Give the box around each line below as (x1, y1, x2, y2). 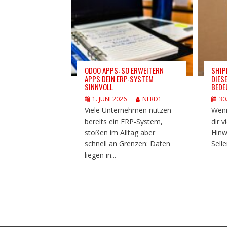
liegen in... (84, 149, 116, 160)
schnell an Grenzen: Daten (84, 138, 170, 148)
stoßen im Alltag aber (84, 127, 155, 137)
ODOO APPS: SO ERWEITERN (84, 64, 164, 76)
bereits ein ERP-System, (84, 116, 163, 126)
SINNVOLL (84, 81, 113, 92)
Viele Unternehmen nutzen (84, 105, 171, 115)
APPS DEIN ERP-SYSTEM (84, 72, 154, 84)
